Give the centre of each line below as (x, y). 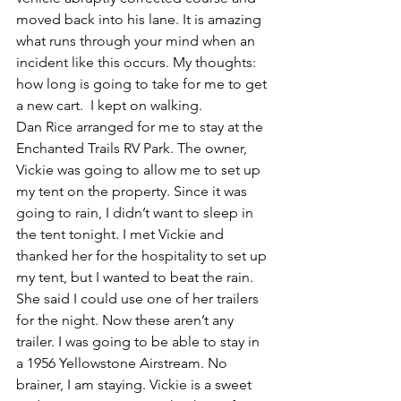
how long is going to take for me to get (143, 84)
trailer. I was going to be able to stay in (140, 341)
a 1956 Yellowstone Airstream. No (124, 363)
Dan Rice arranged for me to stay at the (141, 127)
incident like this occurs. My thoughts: (138, 62)
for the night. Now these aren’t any (127, 320)
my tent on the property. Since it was (133, 191)
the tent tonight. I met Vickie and (122, 234)
